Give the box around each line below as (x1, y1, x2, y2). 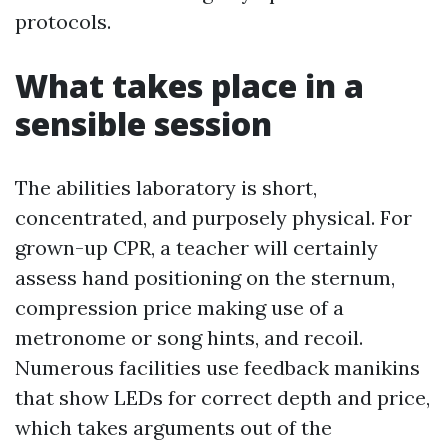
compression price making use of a (15, 295, 344, 320)
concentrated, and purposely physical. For (15, 205, 412, 230)
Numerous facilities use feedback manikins (15, 355, 420, 380)
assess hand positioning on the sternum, (15, 265, 395, 290)
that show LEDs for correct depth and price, (15, 385, 430, 410)
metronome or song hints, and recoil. (15, 325, 363, 350)
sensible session (15, 102, 272, 145)
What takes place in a (15, 64, 364, 107)
